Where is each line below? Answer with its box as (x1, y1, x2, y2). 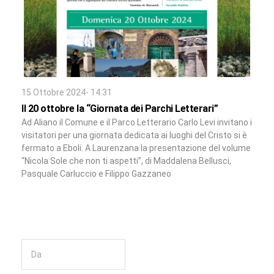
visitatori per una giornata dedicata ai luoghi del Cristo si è (21, 130, 247, 141)
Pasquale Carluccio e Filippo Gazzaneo (21, 169, 171, 179)
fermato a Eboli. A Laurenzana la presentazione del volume (21, 143, 251, 154)
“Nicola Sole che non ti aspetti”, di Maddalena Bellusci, (21, 156, 231, 166)
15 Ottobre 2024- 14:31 (21, 87, 112, 98)
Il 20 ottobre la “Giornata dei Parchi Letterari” (21, 103, 218, 115)
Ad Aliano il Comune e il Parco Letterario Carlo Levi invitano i (21, 117, 252, 128)
